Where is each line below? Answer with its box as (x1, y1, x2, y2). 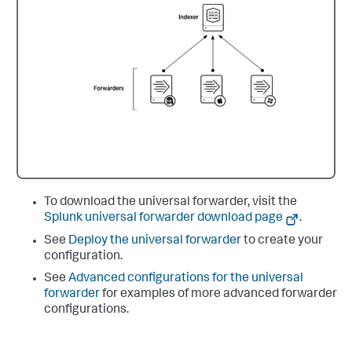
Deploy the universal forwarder (68, 235, 241, 248)
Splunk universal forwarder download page (44, 212, 283, 225)
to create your (241, 235, 323, 248)
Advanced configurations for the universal (68, 273, 303, 286)
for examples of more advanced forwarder (100, 288, 337, 302)
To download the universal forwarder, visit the (44, 196, 297, 210)
